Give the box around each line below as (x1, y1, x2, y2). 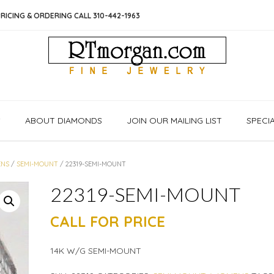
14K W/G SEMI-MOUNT (50, 245, 141, 256)
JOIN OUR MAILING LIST (127, 115, 222, 126)
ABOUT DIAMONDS (25, 115, 102, 126)
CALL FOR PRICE (50, 212, 165, 231)
